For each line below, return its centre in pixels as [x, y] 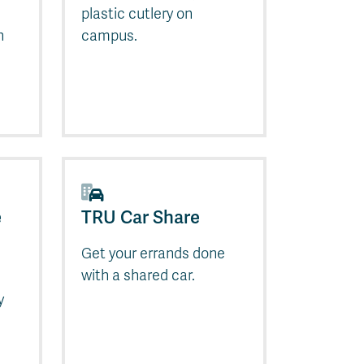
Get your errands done [153, 253]
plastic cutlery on [137, 13]
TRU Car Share [141, 217]
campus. [109, 35]
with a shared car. [138, 275]
